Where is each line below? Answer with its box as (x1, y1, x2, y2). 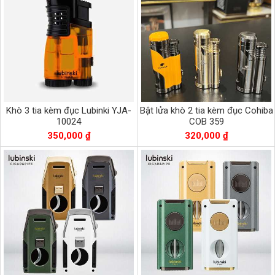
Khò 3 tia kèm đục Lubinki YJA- (6, 105, 131, 117)
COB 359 (188, 116, 224, 128)
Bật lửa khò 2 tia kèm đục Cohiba (139, 105, 273, 117)
